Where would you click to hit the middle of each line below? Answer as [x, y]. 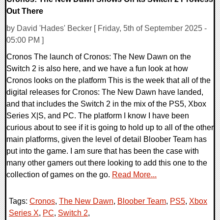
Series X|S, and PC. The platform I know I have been [98, 116]
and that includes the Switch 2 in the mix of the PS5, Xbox [106, 104]
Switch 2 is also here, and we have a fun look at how [97, 69]
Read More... [134, 175]
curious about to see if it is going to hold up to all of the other [110, 128]
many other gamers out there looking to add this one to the [107, 163]
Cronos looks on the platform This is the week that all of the [109, 81]
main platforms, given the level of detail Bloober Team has [107, 139]
